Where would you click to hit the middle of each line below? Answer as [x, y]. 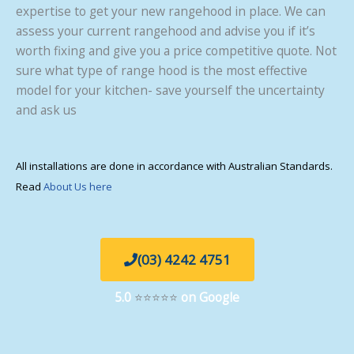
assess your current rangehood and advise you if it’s [166, 31]
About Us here [78, 186]
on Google [210, 297]
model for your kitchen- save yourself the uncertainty [170, 90]
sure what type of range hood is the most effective [162, 71]
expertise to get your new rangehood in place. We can [171, 11]
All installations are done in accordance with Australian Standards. [174, 166]
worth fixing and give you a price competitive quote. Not [176, 51]
